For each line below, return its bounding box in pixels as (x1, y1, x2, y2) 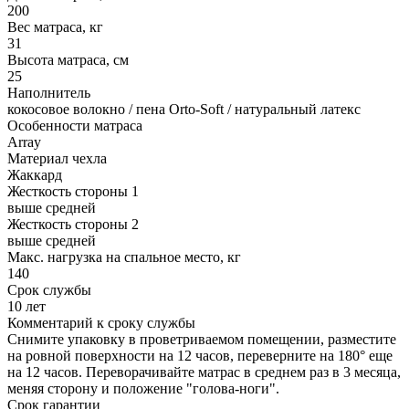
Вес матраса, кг (7, 18, 103, 35)
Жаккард (7, 166, 62, 183)
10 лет (7, 298, 46, 314)
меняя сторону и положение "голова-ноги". (7, 380, 279, 396)
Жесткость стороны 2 (7, 215, 139, 232)
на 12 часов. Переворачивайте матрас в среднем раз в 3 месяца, (7, 363, 401, 380)
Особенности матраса (7, 117, 142, 133)
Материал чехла (7, 150, 107, 166)
